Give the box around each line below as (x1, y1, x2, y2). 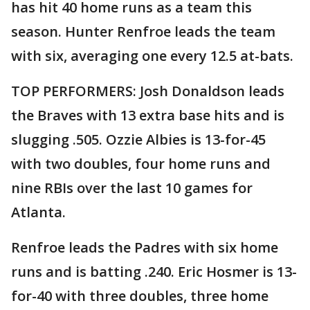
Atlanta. (11, 203, 66, 222)
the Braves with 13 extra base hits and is (11, 106, 284, 125)
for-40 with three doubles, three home (11, 286, 268, 306)
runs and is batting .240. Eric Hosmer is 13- (11, 262, 297, 282)
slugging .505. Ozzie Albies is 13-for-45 (11, 130, 266, 149)
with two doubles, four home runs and (11, 154, 271, 174)
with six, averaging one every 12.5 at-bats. (11, 46, 293, 66)
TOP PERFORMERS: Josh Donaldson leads (11, 82, 284, 101)
